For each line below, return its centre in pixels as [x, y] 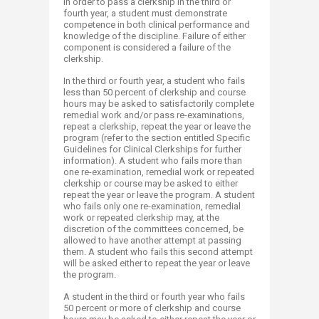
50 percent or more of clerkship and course [152, 308]
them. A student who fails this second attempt [158, 252]
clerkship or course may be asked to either [151, 183]
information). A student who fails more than [153, 161]
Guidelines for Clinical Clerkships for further [152, 149]
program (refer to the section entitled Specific [157, 138]
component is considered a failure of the [147, 47]
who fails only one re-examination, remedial [152, 206]
